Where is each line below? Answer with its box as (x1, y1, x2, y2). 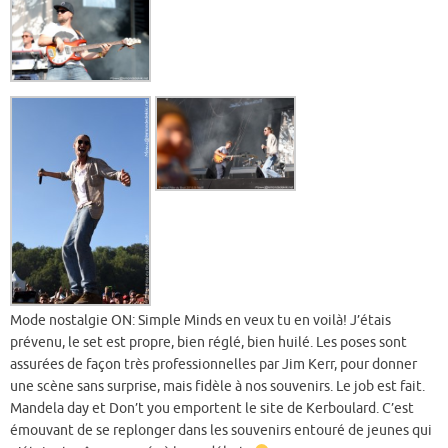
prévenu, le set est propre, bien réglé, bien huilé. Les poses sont (10, 333, 407, 351)
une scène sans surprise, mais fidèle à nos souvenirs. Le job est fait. (10, 377, 425, 395)
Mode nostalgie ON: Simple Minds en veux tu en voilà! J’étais (10, 311, 391, 329)
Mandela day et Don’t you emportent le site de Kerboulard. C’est (10, 399, 414, 417)
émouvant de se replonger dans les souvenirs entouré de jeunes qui (10, 421, 432, 439)
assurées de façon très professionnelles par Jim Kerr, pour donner (10, 355, 417, 373)
